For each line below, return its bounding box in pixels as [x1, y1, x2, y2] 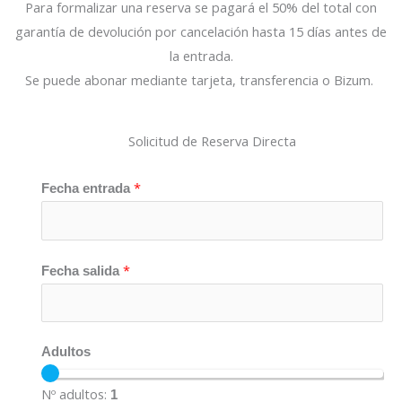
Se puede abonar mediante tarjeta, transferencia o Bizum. [25, 71, 377, 90]
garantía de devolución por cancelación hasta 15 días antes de [15, 22, 387, 41]
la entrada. [169, 47, 233, 66]
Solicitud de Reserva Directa [128, 131, 296, 150]
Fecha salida [41, 263, 123, 278]
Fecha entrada [41, 180, 134, 196]
